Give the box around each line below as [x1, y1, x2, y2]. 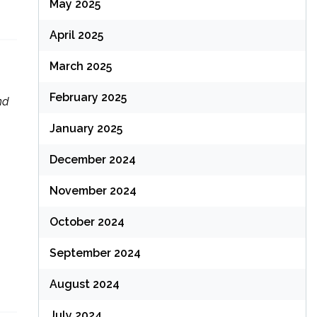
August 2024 [49, 277, 120, 292]
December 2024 [49, 153, 136, 167]
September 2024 [49, 246, 141, 260]
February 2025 [49, 91, 127, 105]
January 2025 [49, 122, 122, 136]
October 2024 [49, 215, 125, 229]
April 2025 [49, 28, 103, 42]
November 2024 [49, 184, 137, 198]
